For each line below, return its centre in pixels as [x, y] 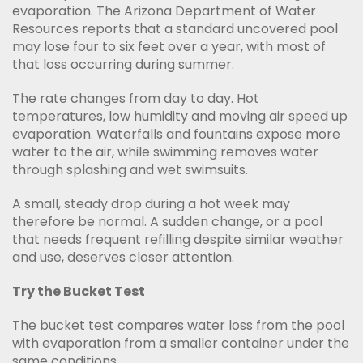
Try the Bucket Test [79, 291]
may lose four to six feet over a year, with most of [169, 47]
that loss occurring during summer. [123, 64]
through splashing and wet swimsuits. [130, 170]
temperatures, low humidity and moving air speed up [180, 116]
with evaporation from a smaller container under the [181, 343]
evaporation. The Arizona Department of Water [164, 11]
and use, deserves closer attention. [123, 257]
